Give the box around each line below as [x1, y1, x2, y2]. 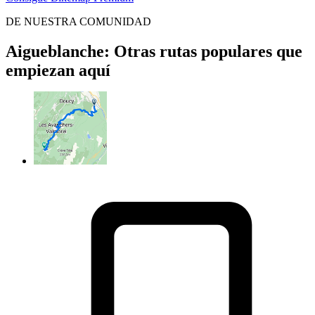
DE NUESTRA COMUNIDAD [6, 15, 151, 28]
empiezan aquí [6, 61, 110, 80]
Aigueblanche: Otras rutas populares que [6, 42, 302, 61]
